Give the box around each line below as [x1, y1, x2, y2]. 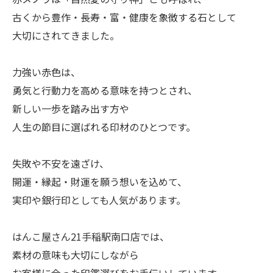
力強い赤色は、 [12, 65, 80, 79]
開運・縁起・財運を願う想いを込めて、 [12, 174, 187, 189]
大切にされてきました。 [12, 28, 119, 43]
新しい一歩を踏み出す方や [12, 101, 129, 116]
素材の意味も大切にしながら [12, 247, 139, 262]
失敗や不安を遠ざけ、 [12, 156, 109, 171]
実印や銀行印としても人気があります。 [12, 193, 186, 207]
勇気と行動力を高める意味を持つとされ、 [12, 83, 197, 97]
